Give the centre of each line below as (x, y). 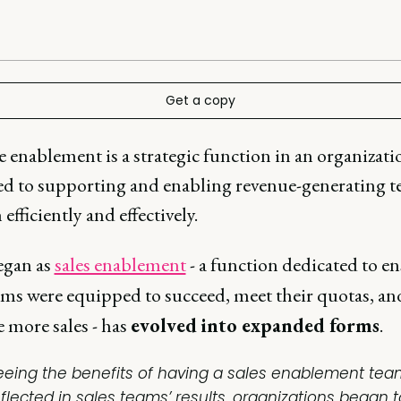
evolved (163, 325)
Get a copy (200, 100)
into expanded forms (290, 325)
